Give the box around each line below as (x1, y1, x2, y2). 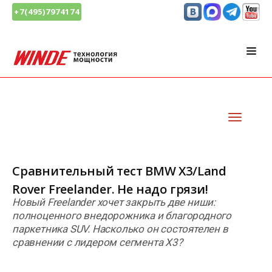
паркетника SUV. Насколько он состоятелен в (12, 223, 228, 236)
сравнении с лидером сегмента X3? (12, 236, 183, 249)
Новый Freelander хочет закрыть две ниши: (12, 196, 216, 209)
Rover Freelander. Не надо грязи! (12, 181, 208, 198)
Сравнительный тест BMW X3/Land (12, 163, 226, 180)
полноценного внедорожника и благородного (12, 209, 231, 222)
